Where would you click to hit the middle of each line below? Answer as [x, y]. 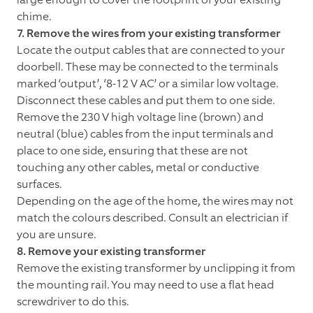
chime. [34, 16]
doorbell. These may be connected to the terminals [147, 66]
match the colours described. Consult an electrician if [152, 217]
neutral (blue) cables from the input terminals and [145, 133]
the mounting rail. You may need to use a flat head [145, 284]
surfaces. [39, 184]
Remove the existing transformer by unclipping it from [156, 268]
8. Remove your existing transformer [111, 251]
